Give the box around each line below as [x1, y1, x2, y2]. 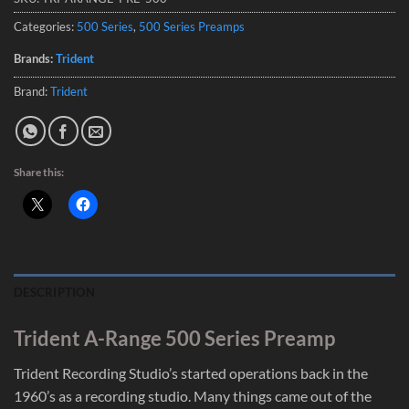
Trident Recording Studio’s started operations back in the [14, 363, 368, 382]
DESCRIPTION [14, 284, 95, 299]
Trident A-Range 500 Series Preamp [14, 325, 335, 351]
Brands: [14, 50, 56, 66]
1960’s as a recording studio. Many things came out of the [14, 386, 372, 404]
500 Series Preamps [139, 18, 245, 34]
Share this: [14, 164, 64, 179]
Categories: [14, 18, 77, 34]
